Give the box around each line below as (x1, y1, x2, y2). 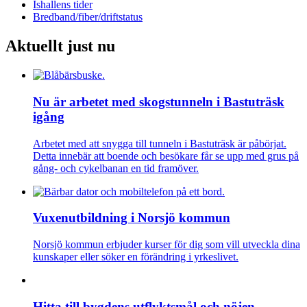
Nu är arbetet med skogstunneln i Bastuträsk (33, 94, 284, 109)
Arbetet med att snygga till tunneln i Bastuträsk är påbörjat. (33, 137, 286, 149)
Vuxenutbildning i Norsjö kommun (33, 210, 230, 225)
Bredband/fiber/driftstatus (33, 11, 143, 23)
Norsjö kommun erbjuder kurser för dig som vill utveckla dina (33, 238, 300, 250)
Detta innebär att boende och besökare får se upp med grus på (33, 149, 299, 162)
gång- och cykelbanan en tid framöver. (33, 162, 199, 174)
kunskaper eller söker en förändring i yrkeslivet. (33, 250, 238, 262)
